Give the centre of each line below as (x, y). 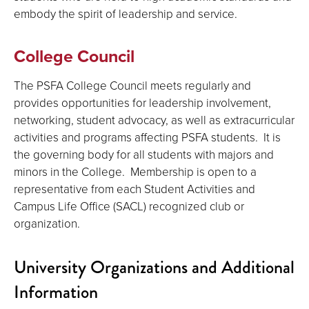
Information (56, 292)
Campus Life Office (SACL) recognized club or (129, 206)
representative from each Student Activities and (134, 189)
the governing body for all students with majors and (144, 154)
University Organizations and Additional (154, 267)
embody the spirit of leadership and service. (126, 13)
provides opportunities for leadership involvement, (142, 102)
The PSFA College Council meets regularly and (132, 85)
